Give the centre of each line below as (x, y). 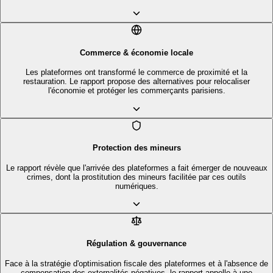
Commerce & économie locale (136, 52)
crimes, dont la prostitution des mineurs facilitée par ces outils (136, 177)
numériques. (136, 186)
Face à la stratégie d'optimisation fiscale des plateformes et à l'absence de (136, 263)
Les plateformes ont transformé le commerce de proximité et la (136, 73)
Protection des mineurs (136, 148)
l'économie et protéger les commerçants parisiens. (136, 91)
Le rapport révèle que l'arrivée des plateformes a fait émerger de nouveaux (136, 168)
